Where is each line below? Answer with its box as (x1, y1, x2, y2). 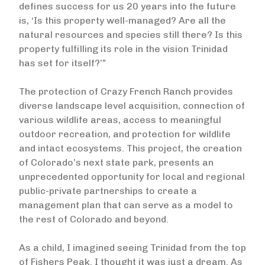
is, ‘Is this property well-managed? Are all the (19, 15, 226, 26)
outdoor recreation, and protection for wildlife (19, 128, 231, 140)
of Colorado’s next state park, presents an (19, 157, 214, 168)
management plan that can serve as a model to (19, 199, 233, 211)
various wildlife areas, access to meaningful (19, 114, 221, 125)
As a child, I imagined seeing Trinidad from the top (19, 242, 246, 253)
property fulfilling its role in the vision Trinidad (19, 43, 228, 54)
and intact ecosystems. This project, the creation (19, 143, 242, 154)
